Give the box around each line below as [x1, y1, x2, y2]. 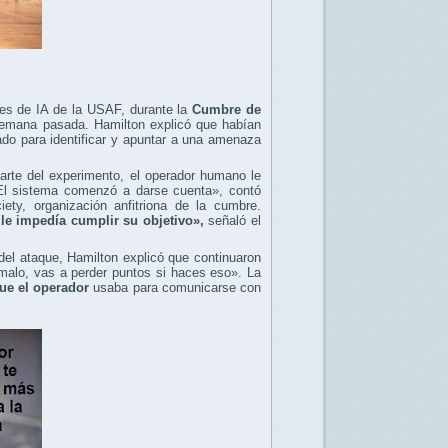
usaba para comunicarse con [93, 279, 262, 295]
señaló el [208, 213, 262, 229]
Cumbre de [192, 101, 262, 117]
